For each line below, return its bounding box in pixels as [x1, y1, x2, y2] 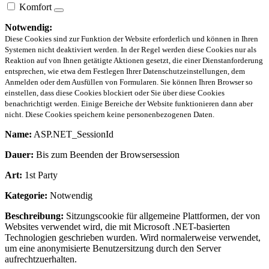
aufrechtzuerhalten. [5, 253, 77, 264]
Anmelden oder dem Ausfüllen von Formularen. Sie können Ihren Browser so [5, 77, 253, 86]
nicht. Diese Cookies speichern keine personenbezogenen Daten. [5, 109, 214, 119]
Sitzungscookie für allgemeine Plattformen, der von [64, 210, 260, 221]
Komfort [19, 1, 52, 12]
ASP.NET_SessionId [32, 128, 113, 139]
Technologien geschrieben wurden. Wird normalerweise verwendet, [5, 232, 261, 243]
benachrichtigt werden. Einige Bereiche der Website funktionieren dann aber [5, 98, 253, 108]
